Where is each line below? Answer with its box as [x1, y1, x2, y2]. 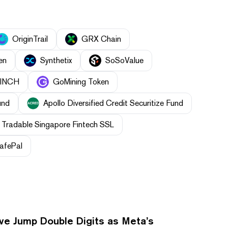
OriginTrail [12, 34, 48, 44]
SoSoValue [105, 55, 144, 66]
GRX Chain [81, 34, 121, 44]
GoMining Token [53, 77, 109, 87]
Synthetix [40, 55, 72, 66]
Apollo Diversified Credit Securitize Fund [43, 98, 183, 108]
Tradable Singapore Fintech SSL [2, 120, 114, 130]
